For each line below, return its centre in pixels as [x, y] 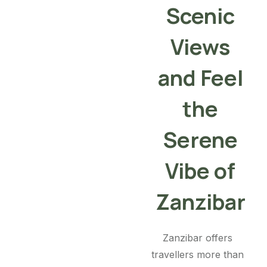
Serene [200, 139]
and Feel [200, 77]
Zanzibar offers [197, 237]
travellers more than [197, 254]
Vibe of [200, 170]
